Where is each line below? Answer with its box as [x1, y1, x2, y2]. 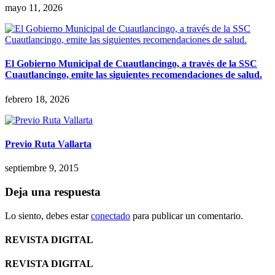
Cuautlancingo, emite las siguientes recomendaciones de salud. [5, 69, 262, 80]
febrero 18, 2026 [5, 93, 69, 104]
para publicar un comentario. [130, 210, 243, 221]
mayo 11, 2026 [5, 2, 63, 14]
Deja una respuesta [5, 185, 101, 198]
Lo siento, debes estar [5, 210, 91, 221]
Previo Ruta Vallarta [5, 138, 91, 149]
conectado [91, 210, 130, 221]
